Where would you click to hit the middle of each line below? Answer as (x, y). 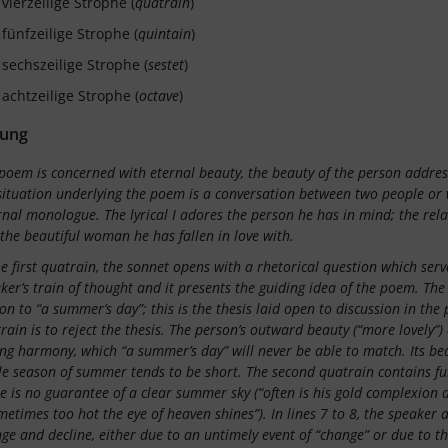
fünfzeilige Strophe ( (70, 33)
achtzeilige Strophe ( (70, 95)
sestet (166, 64)
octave (159, 95)
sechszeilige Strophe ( (75, 64)
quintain (164, 33)
